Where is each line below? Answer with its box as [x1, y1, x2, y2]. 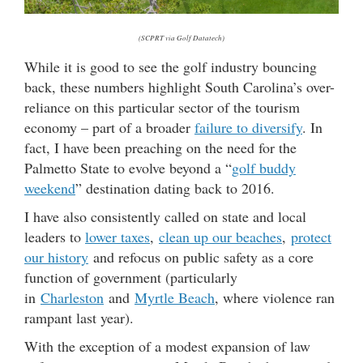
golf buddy [232, 157, 296, 177]
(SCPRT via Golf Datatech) [139, 32, 224, 42]
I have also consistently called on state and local [24, 206, 306, 226]
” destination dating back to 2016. [75, 177, 275, 198]
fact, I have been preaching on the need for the [24, 137, 297, 157]
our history [24, 246, 88, 267]
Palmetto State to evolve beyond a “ [24, 157, 232, 177]
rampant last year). [24, 307, 134, 327]
